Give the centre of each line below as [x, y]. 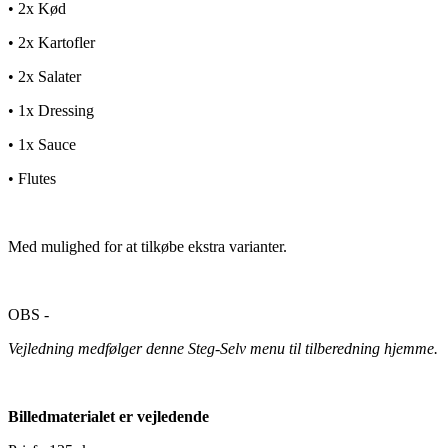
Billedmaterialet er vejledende [108, 416]
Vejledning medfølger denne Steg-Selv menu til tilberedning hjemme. [223, 348]
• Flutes [32, 178]
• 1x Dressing [51, 110]
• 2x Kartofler [51, 42]
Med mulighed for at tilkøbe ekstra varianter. [147, 246]
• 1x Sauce [42, 144]
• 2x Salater [44, 76]
